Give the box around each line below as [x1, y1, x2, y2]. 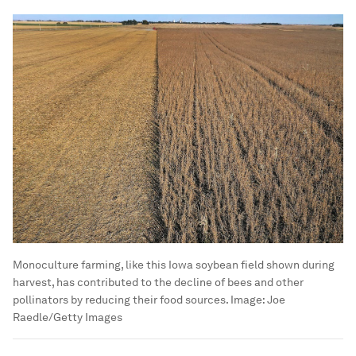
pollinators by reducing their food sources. [13, 293, 228, 307]
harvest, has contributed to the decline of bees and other [13, 276, 304, 289]
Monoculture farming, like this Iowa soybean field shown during [13, 258, 335, 272]
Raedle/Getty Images [13, 311, 122, 324]
